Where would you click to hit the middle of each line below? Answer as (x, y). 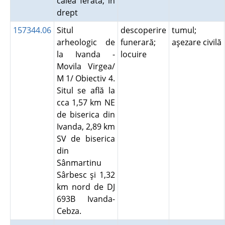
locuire (135, 54)
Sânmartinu (79, 163)
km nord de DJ (86, 187)
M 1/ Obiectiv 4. (86, 78)
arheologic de (86, 42)
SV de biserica (86, 139)
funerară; (138, 42)
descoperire (143, 30)
